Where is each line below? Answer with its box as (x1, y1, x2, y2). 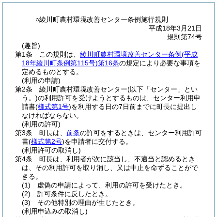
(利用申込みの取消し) (22, 207, 88, 215)
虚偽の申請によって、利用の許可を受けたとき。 (37, 181, 186, 189)
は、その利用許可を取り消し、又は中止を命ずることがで (22, 164, 198, 171)
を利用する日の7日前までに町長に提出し (71, 103, 197, 110)
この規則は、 (39, 50, 80, 58)
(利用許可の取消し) (22, 146, 81, 154)
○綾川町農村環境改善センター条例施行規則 (35, 15, 169, 23)
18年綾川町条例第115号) (22, 59, 98, 67)
